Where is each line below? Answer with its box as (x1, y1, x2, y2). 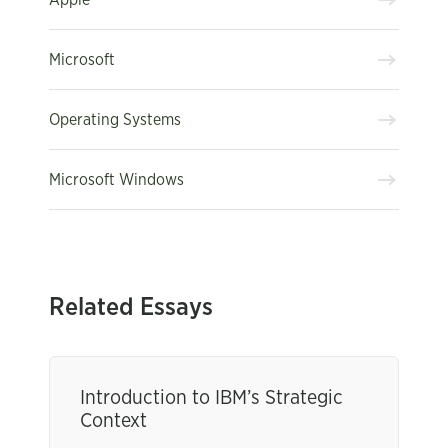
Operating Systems (49, 111, 181, 128)
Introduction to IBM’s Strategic (80, 388, 343, 408)
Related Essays (49, 295, 213, 320)
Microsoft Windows (49, 171, 184, 188)
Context (80, 411, 147, 431)
